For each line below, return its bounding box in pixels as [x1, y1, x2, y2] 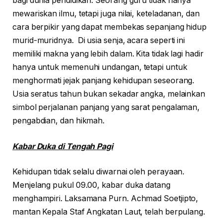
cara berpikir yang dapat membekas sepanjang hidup [12, 22, 207, 32]
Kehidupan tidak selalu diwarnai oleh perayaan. [12, 167, 185, 177]
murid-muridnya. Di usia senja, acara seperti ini [12, 36, 185, 46]
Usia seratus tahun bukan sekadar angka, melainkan [12, 89, 206, 99]
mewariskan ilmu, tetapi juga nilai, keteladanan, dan [12, 9, 200, 19]
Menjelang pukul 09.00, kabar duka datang [12, 180, 170, 190]
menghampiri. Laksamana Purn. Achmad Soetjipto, [12, 194, 199, 204]
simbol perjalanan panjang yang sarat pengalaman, [12, 103, 200, 112]
